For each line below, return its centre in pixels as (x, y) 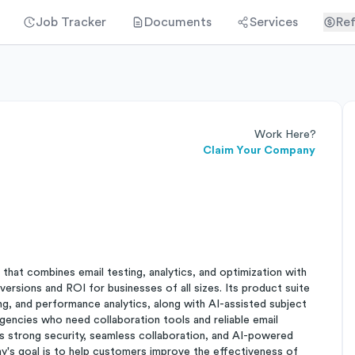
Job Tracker (71, 22)
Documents (178, 22)
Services (274, 22)
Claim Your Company (259, 151)
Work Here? (285, 135)
